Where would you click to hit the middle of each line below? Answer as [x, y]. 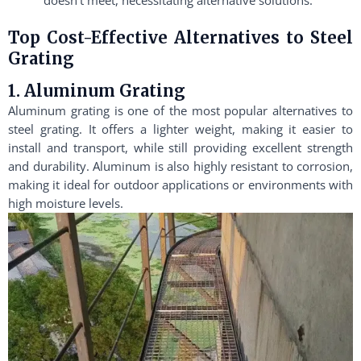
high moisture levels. [66, 203]
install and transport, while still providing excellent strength [180, 147]
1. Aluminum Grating [97, 90]
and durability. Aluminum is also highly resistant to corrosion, [180, 166]
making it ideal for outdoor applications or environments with [180, 184]
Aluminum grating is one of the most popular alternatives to [180, 110]
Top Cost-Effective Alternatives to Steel [180, 37]
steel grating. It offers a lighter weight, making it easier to [180, 129]
